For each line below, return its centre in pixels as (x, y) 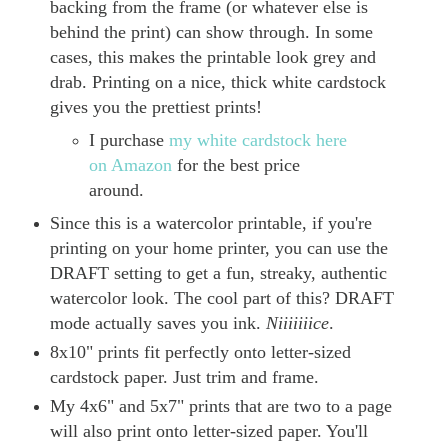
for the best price (236, 164)
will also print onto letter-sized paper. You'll (208, 430)
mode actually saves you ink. (157, 322)
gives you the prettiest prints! (155, 106)
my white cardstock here (258, 139)
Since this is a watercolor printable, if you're (210, 222)
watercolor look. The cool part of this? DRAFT (221, 297)
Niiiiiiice (297, 322)
